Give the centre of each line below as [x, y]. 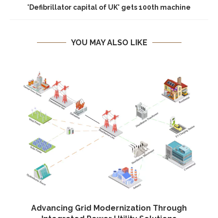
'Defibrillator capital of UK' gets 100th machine [109, 7]
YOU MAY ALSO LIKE [109, 43]
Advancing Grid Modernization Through [109, 208]
